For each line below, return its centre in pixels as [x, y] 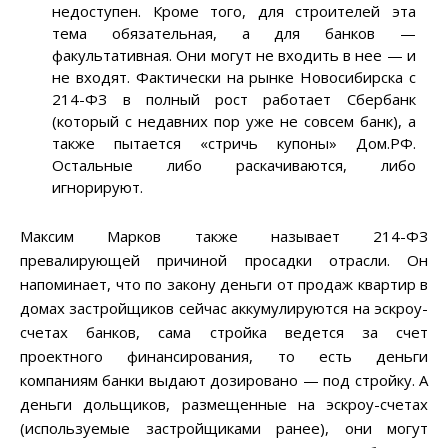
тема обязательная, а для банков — [234, 33]
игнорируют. [98, 187]
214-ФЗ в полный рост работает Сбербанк [234, 99]
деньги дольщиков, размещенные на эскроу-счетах [224, 404]
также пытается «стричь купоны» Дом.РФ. [234, 143]
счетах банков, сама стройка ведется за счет [224, 332]
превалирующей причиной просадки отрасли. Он [224, 260]
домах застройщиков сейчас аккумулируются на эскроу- [224, 308]
